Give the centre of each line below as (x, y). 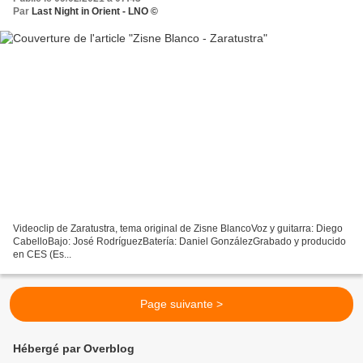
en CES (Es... (42, 254)
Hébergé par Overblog (74, 348)
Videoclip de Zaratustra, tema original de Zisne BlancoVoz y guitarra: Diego (178, 228)
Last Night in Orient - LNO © (95, 12)
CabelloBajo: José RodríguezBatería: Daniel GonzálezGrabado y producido (179, 241)
